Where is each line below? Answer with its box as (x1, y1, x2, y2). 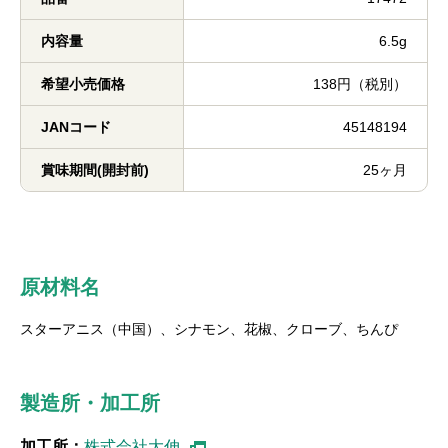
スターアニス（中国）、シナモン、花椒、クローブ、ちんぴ (20, 321, 398, 337)
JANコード (41, 119, 111, 135)
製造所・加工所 (20, 392, 160, 414)
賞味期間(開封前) (41, 162, 149, 178)
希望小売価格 (41, 76, 125, 92)
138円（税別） (313, 76, 407, 92)
